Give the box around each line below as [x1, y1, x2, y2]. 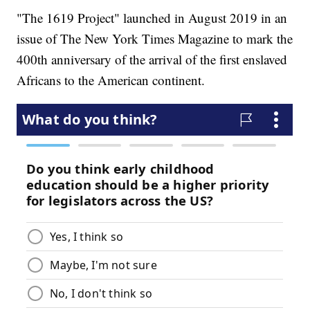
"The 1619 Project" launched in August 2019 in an [17, 9, 288, 27]
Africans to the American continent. [17, 71, 206, 89]
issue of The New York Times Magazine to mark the [17, 30, 293, 48]
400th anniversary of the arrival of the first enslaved [17, 51, 288, 69]
